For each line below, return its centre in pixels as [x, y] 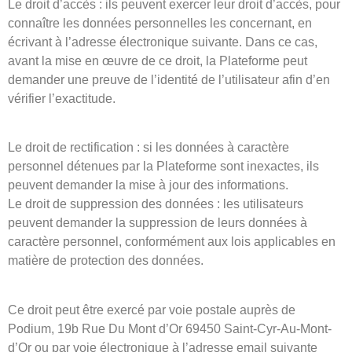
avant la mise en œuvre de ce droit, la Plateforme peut [158, 60]
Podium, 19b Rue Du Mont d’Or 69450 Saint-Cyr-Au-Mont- [170, 328]
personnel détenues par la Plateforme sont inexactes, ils [163, 167]
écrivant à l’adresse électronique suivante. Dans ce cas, [163, 42]
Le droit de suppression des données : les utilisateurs [156, 204]
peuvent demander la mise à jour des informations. [148, 185]
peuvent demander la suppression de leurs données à [158, 223]
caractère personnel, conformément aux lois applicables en [172, 242]
